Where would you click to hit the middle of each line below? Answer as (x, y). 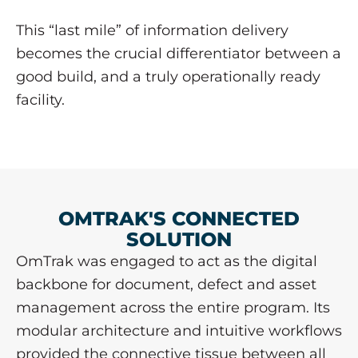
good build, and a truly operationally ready (168, 76)
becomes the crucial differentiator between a (179, 53)
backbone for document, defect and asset (166, 284)
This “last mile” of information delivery (152, 30)
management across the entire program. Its (173, 308)
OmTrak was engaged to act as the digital (167, 261)
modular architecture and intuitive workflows (179, 331)
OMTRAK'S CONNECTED (179, 219)
